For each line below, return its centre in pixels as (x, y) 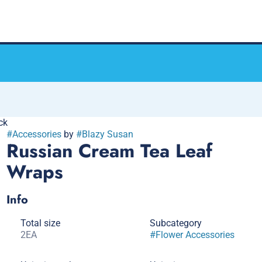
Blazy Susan (107, 134)
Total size (40, 223)
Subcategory (175, 223)
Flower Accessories (195, 235)
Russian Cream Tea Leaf (109, 151)
